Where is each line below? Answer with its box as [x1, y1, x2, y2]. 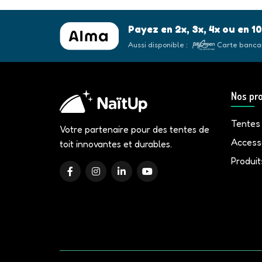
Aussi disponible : [127, 40, 188, 49]
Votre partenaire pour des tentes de [60, 123, 209, 135]
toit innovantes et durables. [60, 138, 172, 150]
